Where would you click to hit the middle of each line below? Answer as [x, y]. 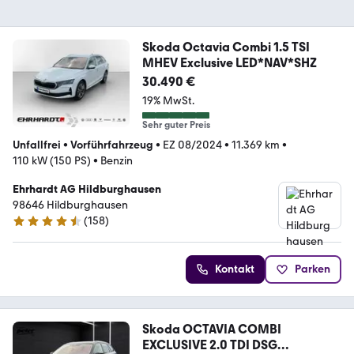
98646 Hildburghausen [70, 205]
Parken [313, 269]
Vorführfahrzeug [112, 145]
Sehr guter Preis [176, 125]
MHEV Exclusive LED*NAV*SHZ [229, 63]
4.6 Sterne [37, 228]
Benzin [117, 161]
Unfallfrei [37, 145]
